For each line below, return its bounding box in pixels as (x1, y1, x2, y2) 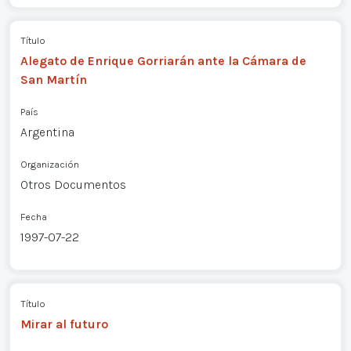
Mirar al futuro (20, 317, 108, 332)
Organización (20, 158, 79, 171)
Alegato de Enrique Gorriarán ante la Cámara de (20, 53, 306, 69)
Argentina (20, 125, 74, 140)
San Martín (20, 72, 87, 88)
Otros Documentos (20, 177, 126, 193)
